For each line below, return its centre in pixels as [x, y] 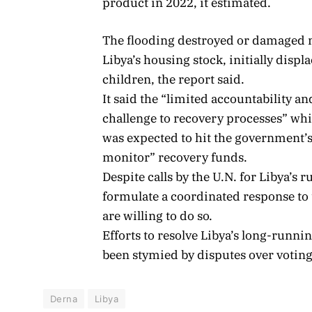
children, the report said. [173, 79]
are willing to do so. [157, 216]
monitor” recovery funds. [175, 157]
